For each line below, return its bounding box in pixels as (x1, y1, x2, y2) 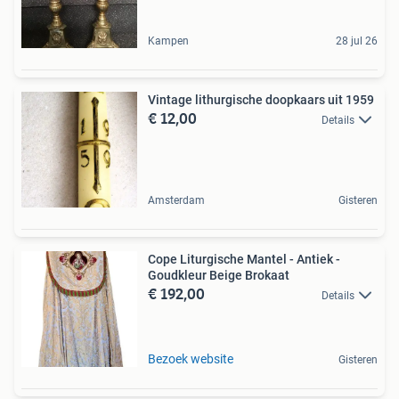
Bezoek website (148, 351, 233, 366)
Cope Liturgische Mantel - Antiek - (148, 251, 340, 266)
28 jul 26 (336, 34, 378, 47)
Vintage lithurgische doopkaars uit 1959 (148, 92, 374, 107)
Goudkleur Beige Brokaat (148, 267, 289, 282)
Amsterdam (148, 193, 205, 207)
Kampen (148, 34, 189, 47)
